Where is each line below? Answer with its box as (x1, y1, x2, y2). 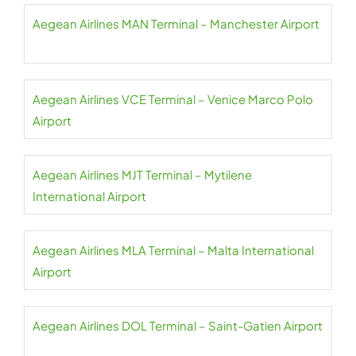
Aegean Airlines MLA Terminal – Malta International (33, 242, 314, 258)
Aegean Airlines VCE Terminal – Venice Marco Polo (33, 91, 313, 107)
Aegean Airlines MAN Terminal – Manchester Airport (33, 16, 319, 32)
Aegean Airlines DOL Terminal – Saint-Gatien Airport (33, 318, 323, 334)
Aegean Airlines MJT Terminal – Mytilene (33, 167, 252, 183)
